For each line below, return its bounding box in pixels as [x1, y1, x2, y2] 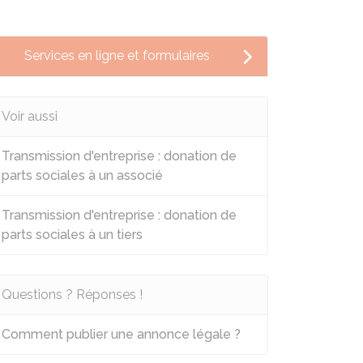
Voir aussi [2, 109, 58, 124]
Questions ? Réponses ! [2, 287, 143, 302]
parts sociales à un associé [2, 168, 163, 183]
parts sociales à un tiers [2, 227, 143, 242]
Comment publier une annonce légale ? [2, 327, 241, 342]
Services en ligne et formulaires [24, 48, 210, 63]
